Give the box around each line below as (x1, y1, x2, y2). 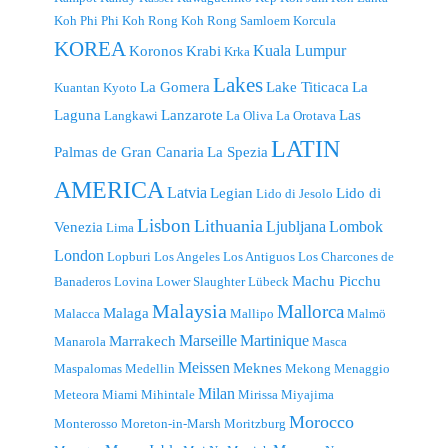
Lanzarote (161, 106, 223, 123)
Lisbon (137, 214, 191, 236)
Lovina (114, 273, 153, 289)
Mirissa (238, 386, 278, 402)
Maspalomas (54, 360, 122, 376)
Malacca (54, 305, 100, 321)
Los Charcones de (298, 248, 394, 264)
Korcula (293, 12, 336, 28)
